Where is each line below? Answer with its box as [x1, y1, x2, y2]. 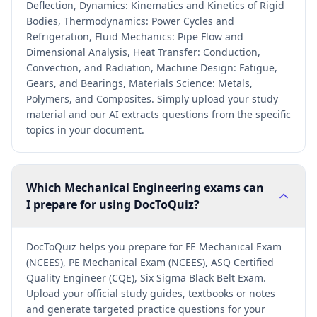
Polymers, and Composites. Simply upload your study [26, 92, 278, 105]
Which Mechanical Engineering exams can [26, 180, 264, 195]
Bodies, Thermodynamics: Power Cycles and [26, 14, 234, 28]
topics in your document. [26, 123, 144, 137]
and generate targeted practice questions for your [26, 302, 265, 316]
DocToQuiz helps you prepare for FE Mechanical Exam [26, 240, 282, 253]
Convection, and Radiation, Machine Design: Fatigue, [26, 61, 277, 74]
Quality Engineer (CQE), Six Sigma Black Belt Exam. [26, 271, 266, 284]
